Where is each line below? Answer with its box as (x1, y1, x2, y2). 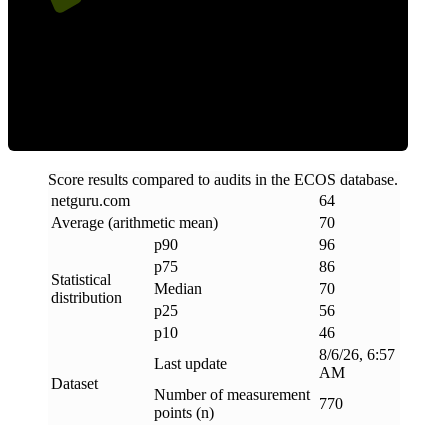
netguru (51, 191, 99, 209)
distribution (51, 288, 122, 306)
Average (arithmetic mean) (51, 213, 218, 231)
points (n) (154, 403, 214, 421)
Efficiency (116, 46, 300, 96)
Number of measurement (154, 385, 310, 403)
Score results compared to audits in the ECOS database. (48, 170, 398, 188)
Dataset (51, 374, 98, 392)
